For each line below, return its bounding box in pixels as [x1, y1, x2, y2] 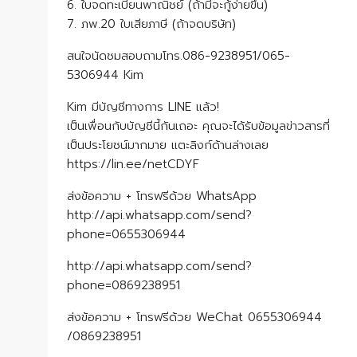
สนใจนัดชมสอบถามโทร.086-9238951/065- [67, 47, 290, 65]
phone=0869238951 [67, 277, 180, 294]
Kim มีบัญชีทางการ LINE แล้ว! [67, 98, 219, 116]
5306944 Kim [67, 66, 143, 84]
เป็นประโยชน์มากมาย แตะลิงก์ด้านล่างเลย [67, 136, 269, 154]
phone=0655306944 [67, 226, 186, 243]
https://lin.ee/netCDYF [67, 155, 199, 173]
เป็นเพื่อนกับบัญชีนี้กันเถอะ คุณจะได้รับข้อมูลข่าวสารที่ [67, 117, 330, 135]
